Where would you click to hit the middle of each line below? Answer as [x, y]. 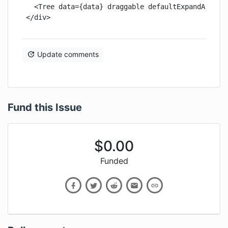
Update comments [68, 54]
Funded [114, 161]
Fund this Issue [45, 108]
